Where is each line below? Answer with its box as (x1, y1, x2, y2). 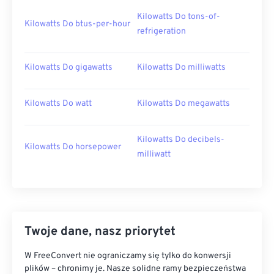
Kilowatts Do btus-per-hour (24, 19, 130, 29)
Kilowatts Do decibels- (137, 135, 224, 145)
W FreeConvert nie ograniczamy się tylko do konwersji (24, 251, 231, 261)
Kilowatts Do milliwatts (137, 62, 226, 73)
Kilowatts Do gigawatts (24, 62, 113, 73)
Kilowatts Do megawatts (137, 98, 230, 109)
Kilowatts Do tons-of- (137, 12, 220, 22)
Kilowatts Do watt (24, 98, 92, 109)
